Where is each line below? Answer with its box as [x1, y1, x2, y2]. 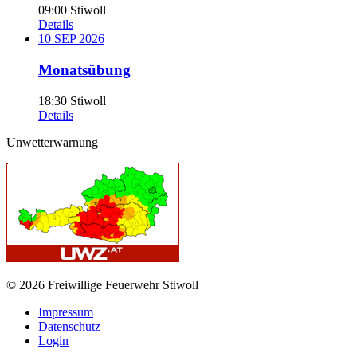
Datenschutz [38, 319, 100, 333]
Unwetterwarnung [6, 135, 98, 149]
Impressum [38, 304, 93, 319]
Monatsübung [38, 61, 131, 78]
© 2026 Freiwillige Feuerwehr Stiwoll [6, 277, 198, 292]
